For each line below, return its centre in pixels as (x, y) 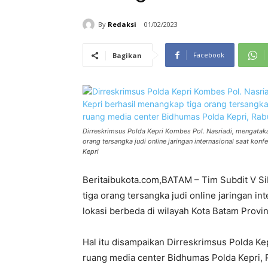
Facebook (209, 55)
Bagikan (127, 56)
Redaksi (122, 24)
